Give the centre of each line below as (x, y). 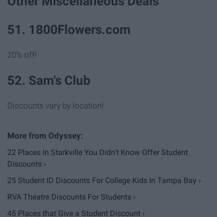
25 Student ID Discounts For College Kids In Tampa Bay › (104, 181)
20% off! (22, 55)
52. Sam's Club (49, 81)
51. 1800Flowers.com (69, 29)
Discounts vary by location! (55, 106)
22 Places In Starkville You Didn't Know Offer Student (98, 153)
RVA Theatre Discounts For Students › (71, 197)
